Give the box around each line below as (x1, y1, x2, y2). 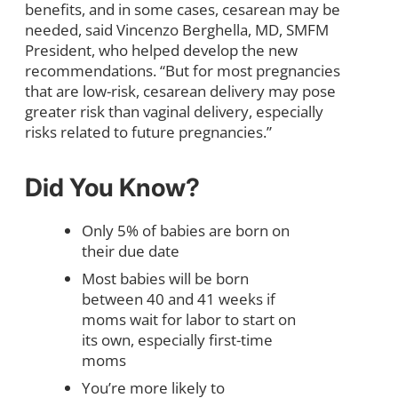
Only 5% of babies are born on (82, 219, 290, 241)
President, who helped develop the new (25, 39, 298, 60)
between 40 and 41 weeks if (82, 288, 275, 309)
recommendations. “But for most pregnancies (25, 60, 340, 81)
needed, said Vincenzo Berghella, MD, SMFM (25, 19, 329, 40)
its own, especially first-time (82, 329, 273, 350)
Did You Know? (25, 171, 200, 203)
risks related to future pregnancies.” (25, 121, 272, 142)
